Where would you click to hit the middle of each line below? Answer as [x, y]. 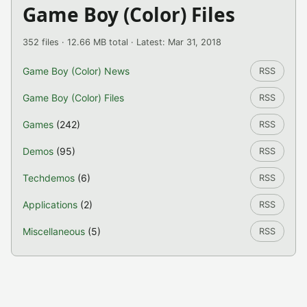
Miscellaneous [54, 231]
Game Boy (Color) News [76, 71]
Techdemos [49, 178]
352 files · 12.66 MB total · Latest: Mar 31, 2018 [122, 42]
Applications [50, 205]
